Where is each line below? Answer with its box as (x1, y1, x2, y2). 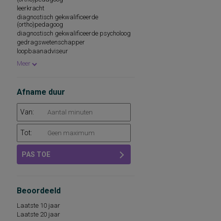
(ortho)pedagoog (17, 21, 65, 28)
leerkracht (17, 4, 46, 12)
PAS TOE (22, 150, 50, 158)
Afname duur (17, 87, 65, 97)
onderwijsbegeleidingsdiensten (17, 64, 105, 71)
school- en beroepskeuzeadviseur (17, 73, 110, 80)
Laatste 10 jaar (17, 202, 62, 209)
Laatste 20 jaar (17, 211, 62, 218)
